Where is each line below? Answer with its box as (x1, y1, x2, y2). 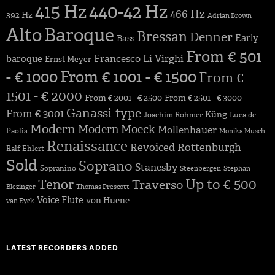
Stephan (223, 163, 250, 173)
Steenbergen (180, 163, 221, 173)
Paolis (6, 125, 28, 136)
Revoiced (130, 140, 175, 154)
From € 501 (186, 46, 261, 67)
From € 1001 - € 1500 (60, 66, 196, 87)
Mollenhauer (158, 123, 217, 136)
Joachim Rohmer (144, 109, 203, 120)
